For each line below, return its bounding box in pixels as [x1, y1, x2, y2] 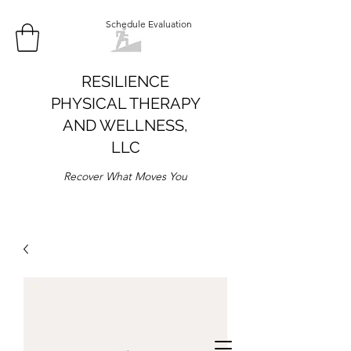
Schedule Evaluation [106, 18, 192, 30]
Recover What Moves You [63, 168, 187, 183]
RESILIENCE [81, 71, 169, 91]
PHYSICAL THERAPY [50, 93, 201, 113]
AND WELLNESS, [63, 115, 188, 135]
